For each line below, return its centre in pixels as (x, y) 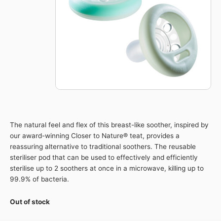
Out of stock (30, 202)
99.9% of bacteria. (39, 179)
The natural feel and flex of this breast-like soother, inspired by (109, 125)
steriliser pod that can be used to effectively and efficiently (104, 157)
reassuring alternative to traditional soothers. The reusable (103, 146)
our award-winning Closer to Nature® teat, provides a (95, 135)
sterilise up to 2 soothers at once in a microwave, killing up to (107, 168)
